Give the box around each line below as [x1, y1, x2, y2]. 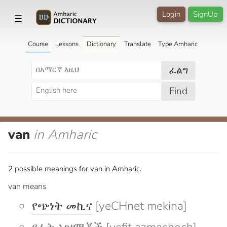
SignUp [193, 9, 218, 19]
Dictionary [86, 39, 116, 49]
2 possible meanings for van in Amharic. [8, 163, 141, 174]
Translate [124, 39, 151, 49]
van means [8, 180, 47, 192]
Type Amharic [158, 39, 198, 49]
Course [27, 39, 48, 49]
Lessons [55, 39, 79, 49]
